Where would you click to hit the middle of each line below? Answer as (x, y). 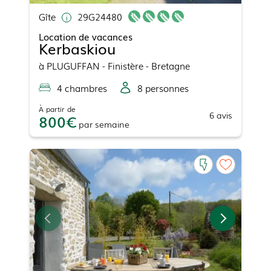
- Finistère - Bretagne (145, 65)
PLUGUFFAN (73, 65)
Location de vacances (86, 36)
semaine (112, 124)
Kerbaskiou (77, 48)
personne (164, 87)
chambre (83, 87)
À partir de (57, 109)
